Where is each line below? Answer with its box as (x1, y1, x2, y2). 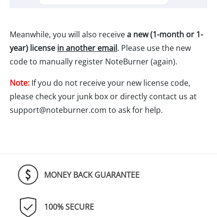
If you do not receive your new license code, (30, 77, 190, 89)
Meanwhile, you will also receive (10, 29, 125, 40)
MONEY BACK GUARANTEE (44, 170, 139, 181)
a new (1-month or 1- (125, 29, 203, 40)
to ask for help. (107, 105, 163, 116)
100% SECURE (44, 201, 94, 213)
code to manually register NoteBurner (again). (10, 56, 177, 67)
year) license (10, 43, 57, 54)
